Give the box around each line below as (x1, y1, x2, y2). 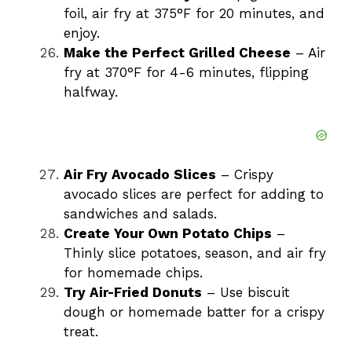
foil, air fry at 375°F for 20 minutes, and (64, 5, 324, 22)
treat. (64, 324, 98, 340)
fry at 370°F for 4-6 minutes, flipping (64, 64, 309, 81)
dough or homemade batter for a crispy (64, 304, 324, 321)
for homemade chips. (64, 265, 203, 281)
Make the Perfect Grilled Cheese (64, 45, 291, 61)
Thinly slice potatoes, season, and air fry (64, 245, 326, 262)
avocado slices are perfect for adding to (64, 186, 324, 203)
